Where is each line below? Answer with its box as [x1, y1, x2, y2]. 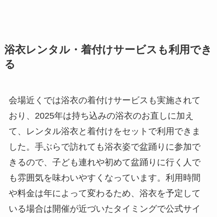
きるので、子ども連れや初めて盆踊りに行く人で [8, 157, 201, 168]
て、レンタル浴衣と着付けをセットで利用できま [8, 126, 201, 137]
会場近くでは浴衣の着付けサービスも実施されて [8, 95, 201, 106]
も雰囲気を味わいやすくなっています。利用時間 [8, 173, 201, 183]
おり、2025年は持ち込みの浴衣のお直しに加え [8, 111, 194, 121]
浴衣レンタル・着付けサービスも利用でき [4, 44, 212, 56]
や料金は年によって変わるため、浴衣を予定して [8, 188, 201, 199]
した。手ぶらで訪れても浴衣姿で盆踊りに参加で [8, 142, 201, 152]
